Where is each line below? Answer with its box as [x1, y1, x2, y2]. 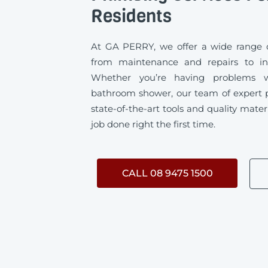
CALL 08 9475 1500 [121, 167, 213, 179]
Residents [91, 4, 172, 28]
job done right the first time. [91, 118, 215, 130]
